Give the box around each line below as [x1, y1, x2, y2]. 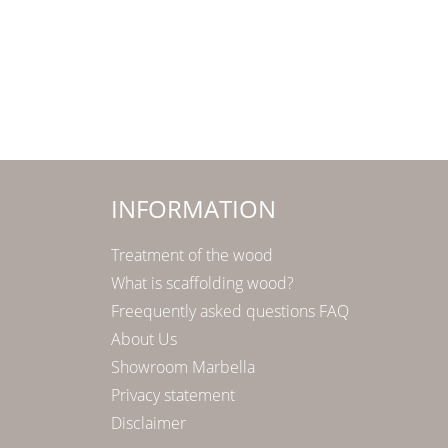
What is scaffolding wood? [111, 272, 294, 295]
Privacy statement [111, 384, 235, 407]
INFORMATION [111, 192, 276, 226]
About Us [111, 328, 177, 351]
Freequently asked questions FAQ [111, 300, 349, 323]
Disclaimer [111, 412, 186, 435]
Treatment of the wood [111, 244, 273, 267]
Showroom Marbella [111, 356, 255, 379]
